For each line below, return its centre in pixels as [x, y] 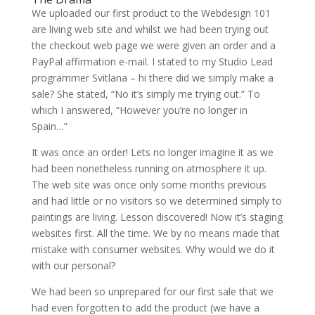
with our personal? [73, 266]
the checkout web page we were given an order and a [153, 46]
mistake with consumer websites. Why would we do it [153, 250]
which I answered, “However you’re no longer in [139, 110]
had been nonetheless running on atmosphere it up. [149, 169]
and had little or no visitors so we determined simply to [156, 201]
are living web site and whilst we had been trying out [150, 30]
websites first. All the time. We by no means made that [155, 233]
